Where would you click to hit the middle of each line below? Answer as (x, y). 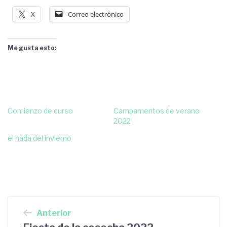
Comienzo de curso (40, 110)
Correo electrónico (96, 14)
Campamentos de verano (157, 110)
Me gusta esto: (32, 48)
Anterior (54, 213)
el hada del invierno (40, 138)
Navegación (75, 210)
